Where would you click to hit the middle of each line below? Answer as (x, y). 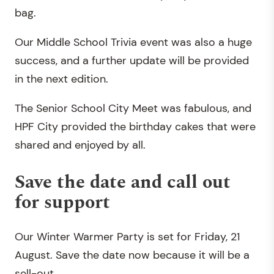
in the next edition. (61, 79)
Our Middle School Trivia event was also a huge (133, 42)
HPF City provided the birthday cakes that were (135, 126)
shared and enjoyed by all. (80, 145)
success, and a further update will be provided (132, 60)
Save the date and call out (123, 182)
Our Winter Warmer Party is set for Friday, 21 (127, 236)
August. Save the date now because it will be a (132, 255)
